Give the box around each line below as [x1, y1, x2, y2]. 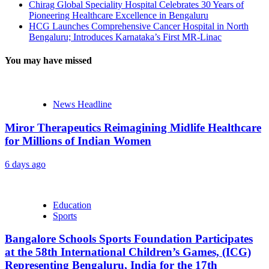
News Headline [53, 99, 112, 110]
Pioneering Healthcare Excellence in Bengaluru [29, 10, 208, 20]
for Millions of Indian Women [5, 134, 151, 147]
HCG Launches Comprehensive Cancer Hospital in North [29, 20, 249, 31]
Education [53, 199, 91, 210]
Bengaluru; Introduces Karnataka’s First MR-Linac [29, 31, 222, 42]
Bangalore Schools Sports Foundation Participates [5, 232, 253, 246]
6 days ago [5, 159, 46, 169]
